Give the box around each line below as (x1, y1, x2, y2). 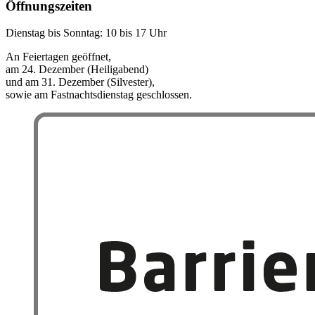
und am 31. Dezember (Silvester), (6, 76, 155, 89)
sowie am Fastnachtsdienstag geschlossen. (6, 89, 192, 101)
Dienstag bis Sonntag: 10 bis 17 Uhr (6, 27, 167, 39)
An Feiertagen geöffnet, (6, 51, 111, 63)
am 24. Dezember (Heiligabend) (6, 63, 148, 76)
